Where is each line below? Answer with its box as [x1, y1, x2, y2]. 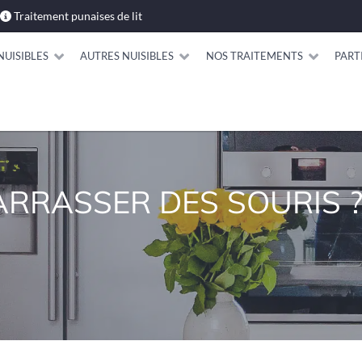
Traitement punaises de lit [14, 9, 142, 23]
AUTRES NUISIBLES [80, 48, 175, 62]
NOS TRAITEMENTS [205, 48, 303, 62]
